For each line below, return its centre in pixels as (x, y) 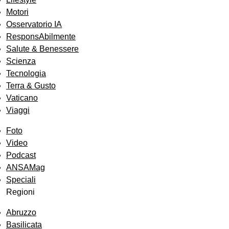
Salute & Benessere (42, 49)
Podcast (21, 155)
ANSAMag (26, 168)
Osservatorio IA (34, 25)
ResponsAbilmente (41, 37)
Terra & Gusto (31, 86)
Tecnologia (26, 74)
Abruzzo (21, 213)
